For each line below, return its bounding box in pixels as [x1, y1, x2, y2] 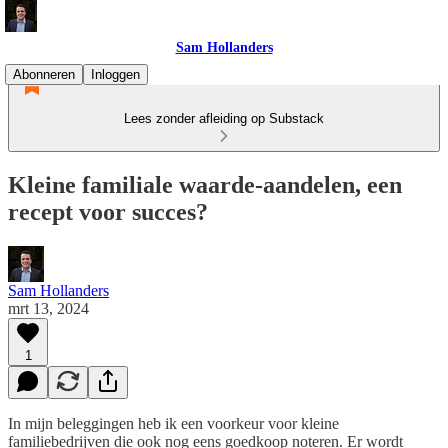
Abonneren [13, 67, 75, 82]
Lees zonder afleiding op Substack [124, 111, 324, 126]
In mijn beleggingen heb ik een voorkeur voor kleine [8, 414, 339, 432]
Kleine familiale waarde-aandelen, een [8, 171, 402, 198]
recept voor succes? [8, 198, 208, 225]
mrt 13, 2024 [8, 299, 89, 317]
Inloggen [91, 67, 140, 82]
